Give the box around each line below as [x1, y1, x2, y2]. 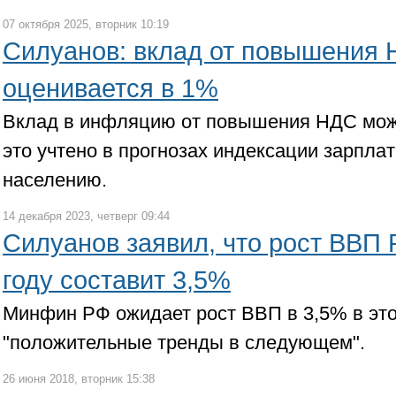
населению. [3, 169, 107, 191]
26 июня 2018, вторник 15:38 [3, 372, 155, 385]
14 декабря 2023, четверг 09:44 [3, 209, 170, 223]
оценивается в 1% [3, 74, 218, 103]
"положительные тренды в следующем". [3, 331, 370, 354]
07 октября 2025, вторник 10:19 [3, 18, 169, 31]
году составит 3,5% [3, 266, 231, 294]
